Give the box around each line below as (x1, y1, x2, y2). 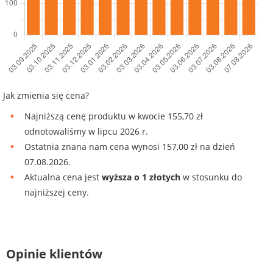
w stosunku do (180, 171, 242, 183)
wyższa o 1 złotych (102, 171, 180, 183)
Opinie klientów (6, 245, 102, 262)
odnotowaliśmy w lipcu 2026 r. (24, 125, 148, 137)
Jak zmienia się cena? (3, 89, 89, 101)
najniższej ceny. (24, 186, 89, 198)
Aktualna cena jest (24, 171, 102, 183)
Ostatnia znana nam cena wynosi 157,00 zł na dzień (24, 140, 235, 152)
